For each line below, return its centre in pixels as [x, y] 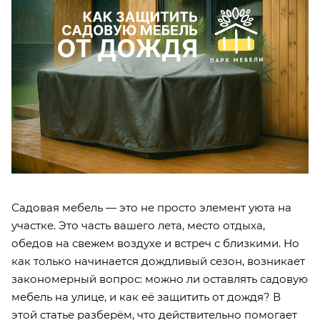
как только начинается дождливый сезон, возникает [158, 261]
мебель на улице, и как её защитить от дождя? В [146, 296]
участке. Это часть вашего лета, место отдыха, [138, 225]
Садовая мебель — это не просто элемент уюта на [151, 207]
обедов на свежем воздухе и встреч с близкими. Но [155, 243]
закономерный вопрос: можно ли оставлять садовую [160, 279]
